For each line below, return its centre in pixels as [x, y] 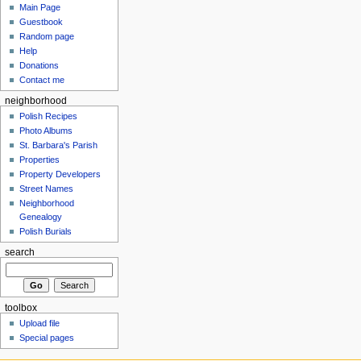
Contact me [42, 80]
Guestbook [41, 22]
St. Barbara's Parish [59, 145]
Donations [39, 66]
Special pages [47, 338]
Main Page [40, 8]
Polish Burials [46, 232]
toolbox [21, 307]
